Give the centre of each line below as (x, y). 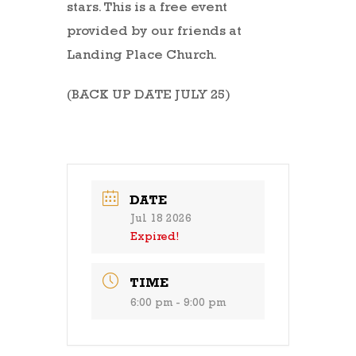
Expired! (155, 238)
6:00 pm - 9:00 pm (178, 304)
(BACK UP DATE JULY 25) (149, 96)
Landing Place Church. (142, 56)
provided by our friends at (154, 32)
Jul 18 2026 (161, 220)
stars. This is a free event (147, 8)
